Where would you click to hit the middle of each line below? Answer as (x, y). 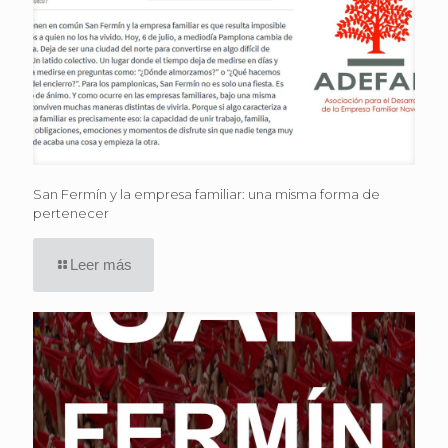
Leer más (101, 265)
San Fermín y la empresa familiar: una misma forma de (206, 194)
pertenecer (71, 213)
